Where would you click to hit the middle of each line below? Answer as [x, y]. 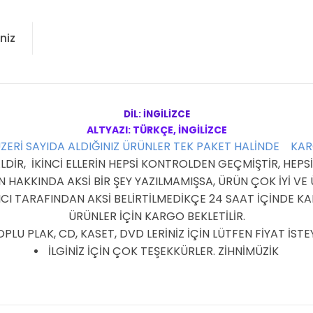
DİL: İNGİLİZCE [156, 114]
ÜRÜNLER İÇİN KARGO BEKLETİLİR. [156, 216]
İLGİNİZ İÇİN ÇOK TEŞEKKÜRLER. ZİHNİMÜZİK [163, 251]
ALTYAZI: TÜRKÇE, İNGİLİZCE [156, 130]
